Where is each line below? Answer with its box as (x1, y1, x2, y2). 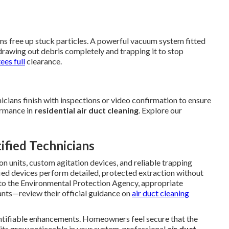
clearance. (25, 56, 62, 66)
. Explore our (139, 105, 182, 115)
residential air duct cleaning (34, 105, 139, 115)
